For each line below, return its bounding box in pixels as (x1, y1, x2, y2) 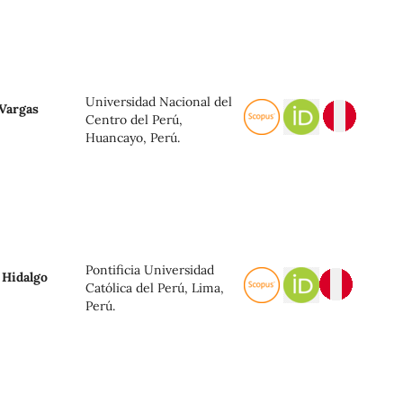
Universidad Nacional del (85, 93, 232, 110)
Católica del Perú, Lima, (85, 279, 224, 296)
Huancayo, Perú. (85, 129, 180, 146)
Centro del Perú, (85, 111, 183, 128)
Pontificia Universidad (85, 261, 214, 278)
